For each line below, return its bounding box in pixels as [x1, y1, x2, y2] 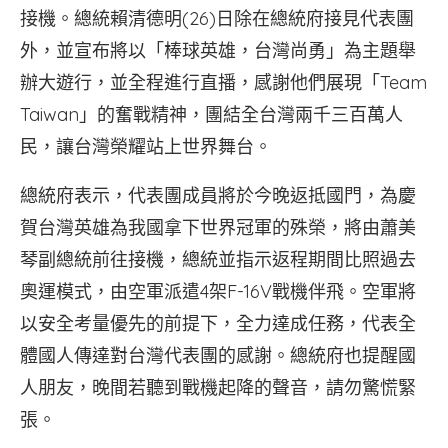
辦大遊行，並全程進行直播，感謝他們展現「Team [20, 71, 427, 94]
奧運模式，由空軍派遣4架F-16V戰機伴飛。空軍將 [20, 280, 416, 303]
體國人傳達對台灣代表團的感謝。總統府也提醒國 [20, 344, 416, 367]
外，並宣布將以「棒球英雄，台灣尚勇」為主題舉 [20, 39, 416, 62]
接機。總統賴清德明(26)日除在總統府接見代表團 [20, 7, 414, 30]
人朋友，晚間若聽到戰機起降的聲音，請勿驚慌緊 [20, 376, 416, 399]
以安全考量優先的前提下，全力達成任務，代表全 [20, 312, 416, 335]
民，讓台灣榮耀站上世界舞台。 [20, 135, 272, 158]
